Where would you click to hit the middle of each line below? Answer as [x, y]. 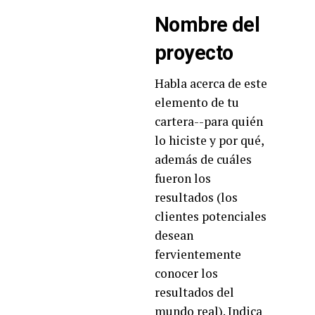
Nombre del [207, 24]
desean [174, 235]
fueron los [183, 178]
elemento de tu [197, 102]
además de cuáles [203, 159]
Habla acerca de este [211, 83]
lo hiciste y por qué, [209, 140]
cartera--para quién [209, 121]
